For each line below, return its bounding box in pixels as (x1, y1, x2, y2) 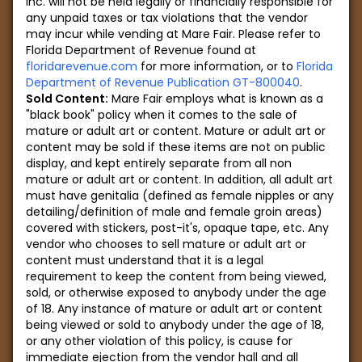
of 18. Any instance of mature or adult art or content (26, 301, 322, 317)
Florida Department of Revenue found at (26, 42, 256, 58)
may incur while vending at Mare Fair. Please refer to (26, 26, 321, 42)
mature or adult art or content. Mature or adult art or (26, 123, 326, 139)
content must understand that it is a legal (26, 252, 263, 268)
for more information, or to (137, 58, 297, 74)
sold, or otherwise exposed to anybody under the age (26, 284, 326, 301)
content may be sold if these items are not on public (26, 139, 326, 155)
